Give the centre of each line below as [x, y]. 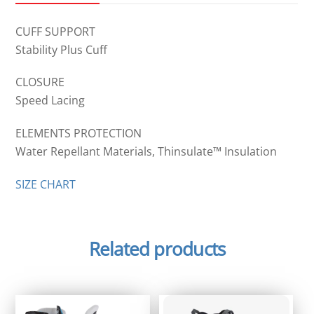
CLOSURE [40, 82]
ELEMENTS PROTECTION [79, 134]
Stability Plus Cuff [62, 49]
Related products [157, 249]
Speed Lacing [50, 101]
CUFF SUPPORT [56, 31]
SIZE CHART [46, 184]
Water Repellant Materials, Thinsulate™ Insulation [146, 152]
